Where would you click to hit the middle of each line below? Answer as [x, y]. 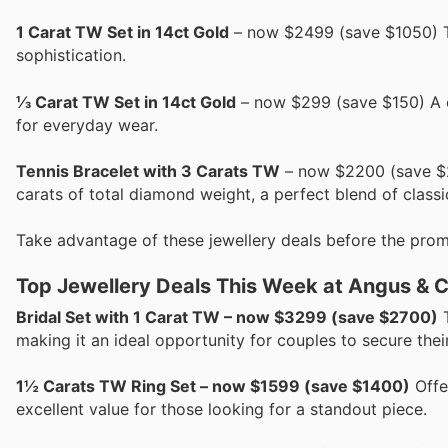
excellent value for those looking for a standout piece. [221, 409]
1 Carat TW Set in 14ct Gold [122, 32]
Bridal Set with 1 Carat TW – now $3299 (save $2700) [227, 317]
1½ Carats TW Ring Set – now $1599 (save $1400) [213, 386]
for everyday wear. [87, 124]
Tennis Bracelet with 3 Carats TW [148, 170]
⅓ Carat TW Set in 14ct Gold [126, 101]
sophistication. [71, 55]
